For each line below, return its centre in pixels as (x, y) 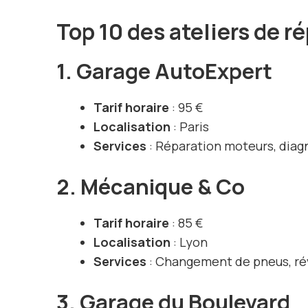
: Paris (190, 127)
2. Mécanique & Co (151, 187)
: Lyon (189, 242)
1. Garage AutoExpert (164, 71)
